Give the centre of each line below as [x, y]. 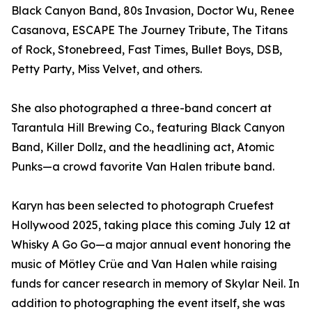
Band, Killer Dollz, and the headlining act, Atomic [143, 147]
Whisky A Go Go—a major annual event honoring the [151, 244]
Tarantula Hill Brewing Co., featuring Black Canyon [148, 127]
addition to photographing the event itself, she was [148, 303]
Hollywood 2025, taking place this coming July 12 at [151, 225]
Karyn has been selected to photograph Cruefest [142, 205]
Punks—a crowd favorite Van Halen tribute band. [143, 166]
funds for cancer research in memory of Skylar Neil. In [155, 283]
